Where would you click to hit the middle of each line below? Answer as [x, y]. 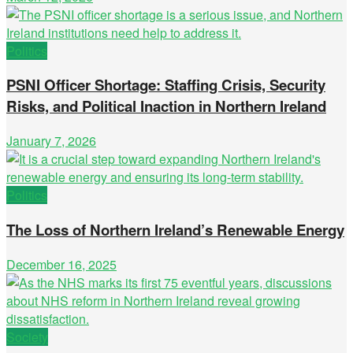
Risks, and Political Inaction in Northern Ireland [166, 106]
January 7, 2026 [51, 141]
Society [27, 336]
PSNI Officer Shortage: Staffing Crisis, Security [166, 85]
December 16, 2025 [61, 264]
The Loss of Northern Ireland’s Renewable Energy [175, 229]
